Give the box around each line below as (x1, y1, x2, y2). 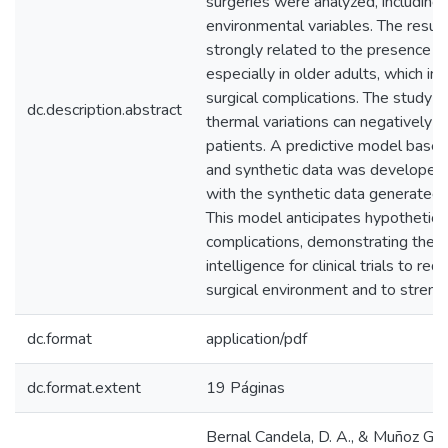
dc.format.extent (27, 377, 141, 399)
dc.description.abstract (27, 99, 182, 121)
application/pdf (206, 328, 307, 350)
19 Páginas (206, 377, 285, 399)
